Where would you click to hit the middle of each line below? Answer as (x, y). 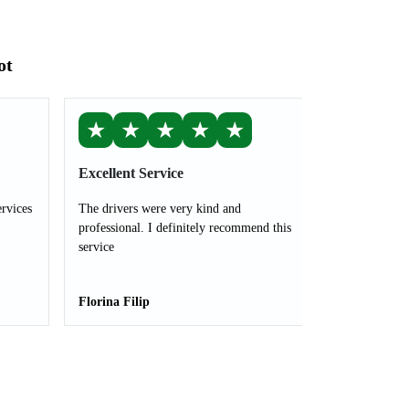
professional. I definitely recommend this (185, 228)
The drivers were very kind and (160, 209)
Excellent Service (131, 173)
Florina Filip (114, 302)
